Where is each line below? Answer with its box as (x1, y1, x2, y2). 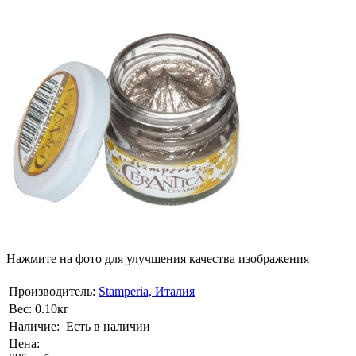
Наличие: (9, 319, 60, 334)
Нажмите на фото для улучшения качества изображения (6, 252, 309, 266)
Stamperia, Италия (99, 284, 195, 299)
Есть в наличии (66, 319, 150, 334)
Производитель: (9, 284, 95, 299)
